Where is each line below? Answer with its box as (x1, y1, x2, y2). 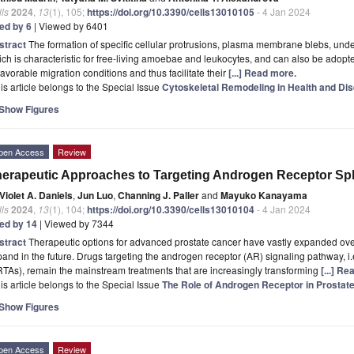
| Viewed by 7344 (37, 216, 114, 230)
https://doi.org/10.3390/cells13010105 (87, 4, 254, 19)
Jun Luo (77, 187, 113, 202)
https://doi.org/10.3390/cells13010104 (87, 201, 254, 217)
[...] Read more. (228, 65, 296, 80)
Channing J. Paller (118, 187, 199, 202)
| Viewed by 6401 (32, 18, 108, 32)
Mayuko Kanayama (220, 187, 307, 202)
